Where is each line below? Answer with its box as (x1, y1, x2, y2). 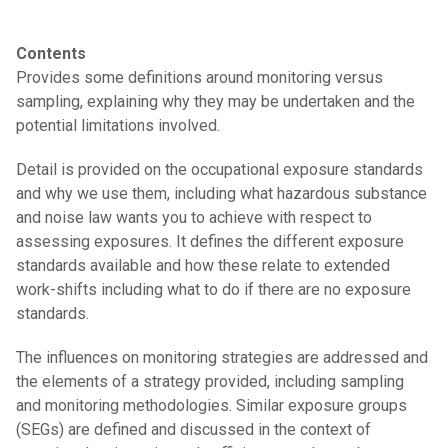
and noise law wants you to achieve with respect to (16, 207, 372, 227)
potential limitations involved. (16, 115, 220, 135)
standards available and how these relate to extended (16, 255, 390, 275)
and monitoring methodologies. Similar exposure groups (16, 395, 407, 415)
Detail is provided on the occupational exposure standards (16, 159, 423, 179)
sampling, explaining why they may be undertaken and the (16, 91, 415, 111)
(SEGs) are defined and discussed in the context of (16, 419, 371, 439)
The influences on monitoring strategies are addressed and (16, 347, 428, 367)
